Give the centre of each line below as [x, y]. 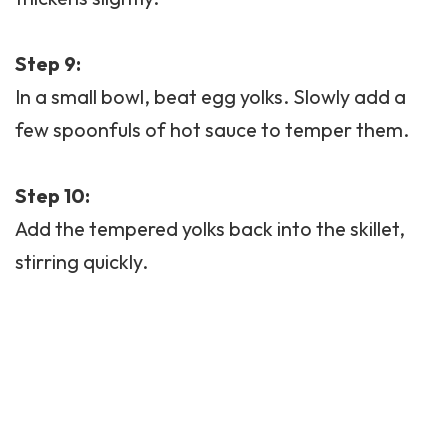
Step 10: [52, 196]
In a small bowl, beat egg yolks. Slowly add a [210, 97]
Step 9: [48, 64]
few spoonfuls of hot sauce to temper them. [212, 130]
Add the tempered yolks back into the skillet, [210, 229]
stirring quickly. [81, 262]
